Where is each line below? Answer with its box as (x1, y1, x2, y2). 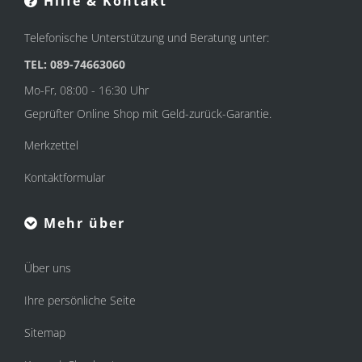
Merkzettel (24, 137, 78, 153)
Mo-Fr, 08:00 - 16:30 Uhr (24, 82, 149, 98)
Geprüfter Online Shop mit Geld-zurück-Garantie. (24, 106, 271, 121)
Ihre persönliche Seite (24, 293, 136, 308)
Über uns (24, 260, 71, 276)
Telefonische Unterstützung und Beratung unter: (24, 30, 269, 45)
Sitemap (24, 325, 65, 340)
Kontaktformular (24, 170, 105, 185)
